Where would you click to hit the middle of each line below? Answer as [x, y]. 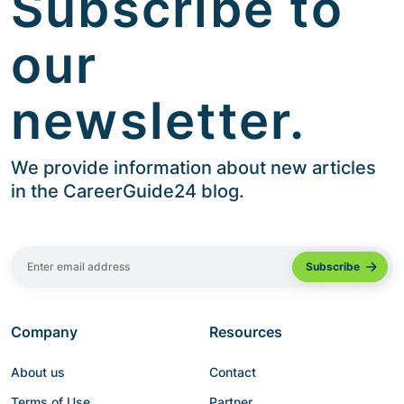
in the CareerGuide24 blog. [128, 192]
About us [38, 372]
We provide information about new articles [193, 168]
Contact [233, 372]
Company [44, 332]
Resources [246, 332]
